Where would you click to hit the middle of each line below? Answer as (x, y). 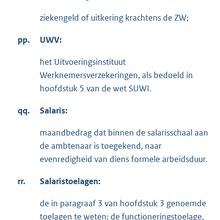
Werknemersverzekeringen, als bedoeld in (116, 75)
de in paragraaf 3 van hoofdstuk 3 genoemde (123, 204)
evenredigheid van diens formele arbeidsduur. (124, 159)
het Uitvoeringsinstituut (83, 62)
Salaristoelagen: (70, 181)
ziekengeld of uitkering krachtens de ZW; (114, 18)
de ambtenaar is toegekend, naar (101, 146)
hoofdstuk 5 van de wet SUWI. (96, 89)
